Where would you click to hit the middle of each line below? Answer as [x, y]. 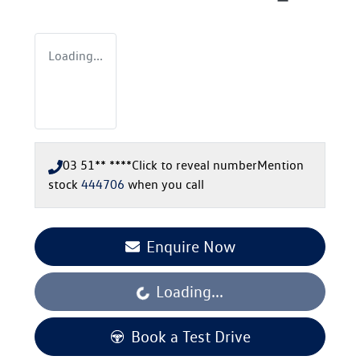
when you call [166, 185]
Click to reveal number [194, 166]
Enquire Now [190, 247]
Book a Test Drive [190, 337]
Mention [280, 166]
